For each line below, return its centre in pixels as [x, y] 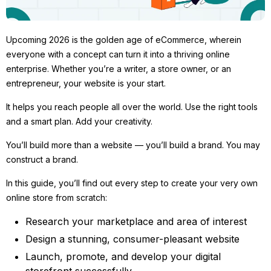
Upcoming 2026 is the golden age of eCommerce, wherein [124, 40]
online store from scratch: [57, 198]
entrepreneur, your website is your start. [86, 83]
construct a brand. [42, 160]
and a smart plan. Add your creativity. [79, 122]
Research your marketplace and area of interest [136, 222]
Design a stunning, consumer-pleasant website [132, 239]
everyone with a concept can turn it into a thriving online [118, 54]
